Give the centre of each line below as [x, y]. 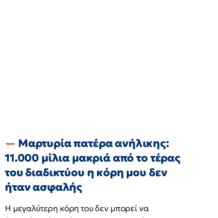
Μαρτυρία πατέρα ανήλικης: [93, 143]
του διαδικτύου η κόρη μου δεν [86, 173]
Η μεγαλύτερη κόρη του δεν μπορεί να [77, 208]
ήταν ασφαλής [44, 187]
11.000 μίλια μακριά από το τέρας [93, 158]
